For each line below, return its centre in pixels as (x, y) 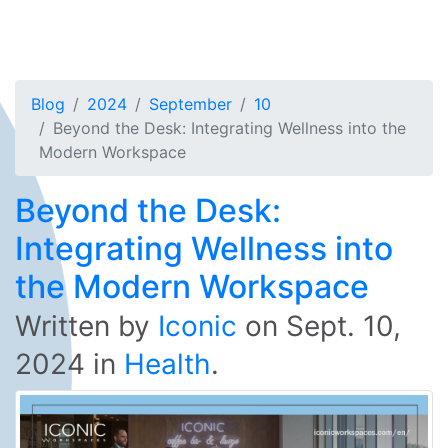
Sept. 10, (343, 326)
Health (167, 364)
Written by (86, 326)
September (190, 104)
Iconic (197, 326)
